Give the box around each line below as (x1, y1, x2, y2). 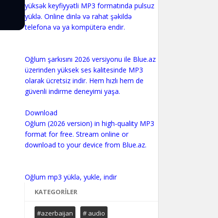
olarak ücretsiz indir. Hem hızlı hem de (24, 76, 144, 85)
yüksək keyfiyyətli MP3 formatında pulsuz (24, 1, 154, 10)
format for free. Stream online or (24, 129, 128, 139)
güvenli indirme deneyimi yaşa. (24, 87, 120, 96)
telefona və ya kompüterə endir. (24, 22, 125, 32)
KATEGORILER (34, 187, 77, 196)
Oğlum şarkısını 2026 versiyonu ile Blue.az (24, 54, 156, 64)
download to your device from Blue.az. (24, 140, 146, 149)
